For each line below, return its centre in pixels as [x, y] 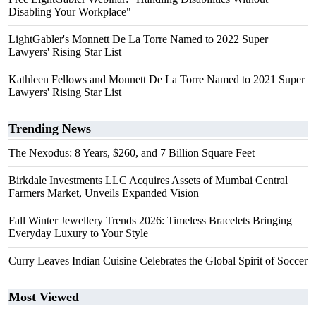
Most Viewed [44, 297]
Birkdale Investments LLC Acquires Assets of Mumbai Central [148, 180]
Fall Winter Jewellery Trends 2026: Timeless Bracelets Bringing [150, 220]
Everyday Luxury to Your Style [78, 233]
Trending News [50, 128]
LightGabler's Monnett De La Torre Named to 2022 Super [138, 39]
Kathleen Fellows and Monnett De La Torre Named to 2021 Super [157, 79]
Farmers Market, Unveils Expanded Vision [104, 193]
